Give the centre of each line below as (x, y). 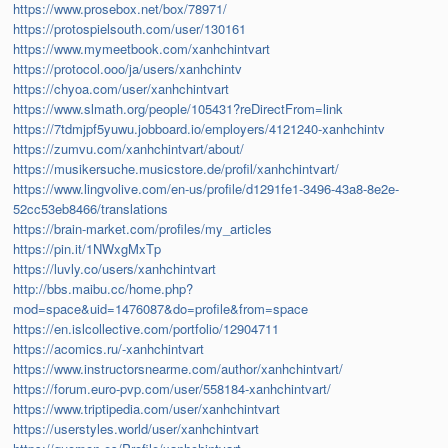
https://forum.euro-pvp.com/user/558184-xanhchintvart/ (172, 389)
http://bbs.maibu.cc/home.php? (103, 289)
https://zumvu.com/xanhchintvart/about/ (129, 149)
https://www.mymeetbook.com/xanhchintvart (142, 49)
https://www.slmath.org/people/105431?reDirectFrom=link (178, 109)
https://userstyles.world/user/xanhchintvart (136, 429)
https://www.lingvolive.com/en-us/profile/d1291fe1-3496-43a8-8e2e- (206, 189)
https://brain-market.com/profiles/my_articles (143, 229)
